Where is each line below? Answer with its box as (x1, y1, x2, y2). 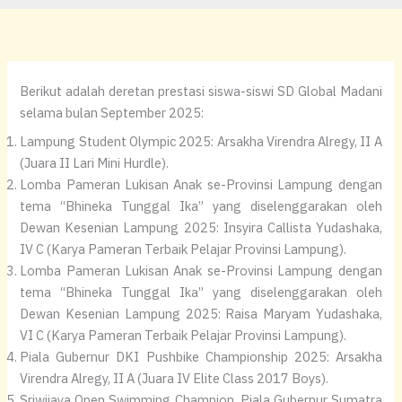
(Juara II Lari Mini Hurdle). (20, 153, 170, 171)
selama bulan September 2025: (20, 104, 205, 122)
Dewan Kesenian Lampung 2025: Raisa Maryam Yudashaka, (20, 304, 382, 322)
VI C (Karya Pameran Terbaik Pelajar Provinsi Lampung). (20, 326, 347, 344)
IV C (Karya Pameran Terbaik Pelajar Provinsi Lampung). (20, 240, 347, 258)
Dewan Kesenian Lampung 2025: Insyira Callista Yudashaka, (20, 218, 382, 236)
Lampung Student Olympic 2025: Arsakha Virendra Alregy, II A (20, 132, 382, 150)
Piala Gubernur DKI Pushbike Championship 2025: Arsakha (20, 347, 382, 365)
